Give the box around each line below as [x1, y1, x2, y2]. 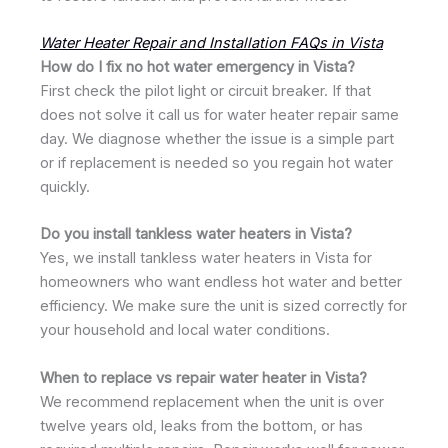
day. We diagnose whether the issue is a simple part [40, 129, 394, 148]
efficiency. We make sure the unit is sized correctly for [40, 297, 407, 316]
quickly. [40, 177, 90, 196]
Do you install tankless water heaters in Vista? [40, 225, 352, 244]
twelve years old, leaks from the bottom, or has [40, 416, 363, 435]
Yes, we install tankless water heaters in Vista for [40, 249, 372, 268]
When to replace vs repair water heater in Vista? [40, 368, 367, 387]
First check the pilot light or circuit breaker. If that [40, 81, 371, 100]
